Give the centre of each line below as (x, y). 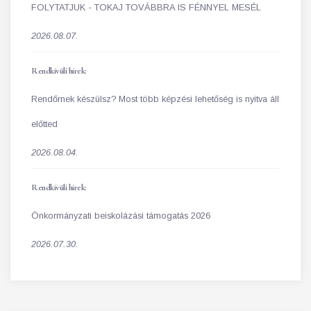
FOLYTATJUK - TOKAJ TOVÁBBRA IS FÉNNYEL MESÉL (146, 7)
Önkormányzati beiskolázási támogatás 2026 (121, 215)
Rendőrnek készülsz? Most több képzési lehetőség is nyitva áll (155, 99)
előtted (44, 124)
